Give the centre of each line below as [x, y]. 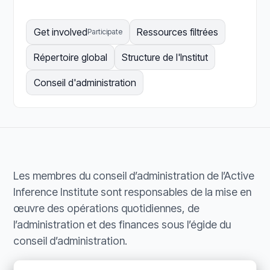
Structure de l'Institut [165, 58]
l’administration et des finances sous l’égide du [122, 225]
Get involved [60, 32]
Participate [105, 32]
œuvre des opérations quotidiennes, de [107, 209]
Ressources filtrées [177, 32]
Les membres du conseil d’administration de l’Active [134, 176]
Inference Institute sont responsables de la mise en [133, 192]
